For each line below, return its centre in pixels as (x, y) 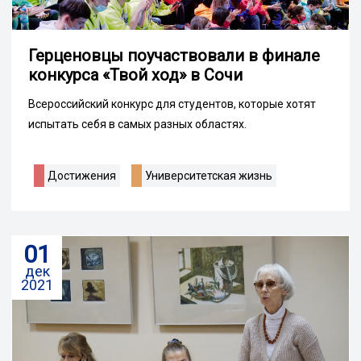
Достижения (82, 176)
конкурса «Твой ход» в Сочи (135, 75)
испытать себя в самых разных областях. (137, 124)
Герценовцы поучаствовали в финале (174, 56)
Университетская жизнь (209, 176)
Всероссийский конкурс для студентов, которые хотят (172, 104)
